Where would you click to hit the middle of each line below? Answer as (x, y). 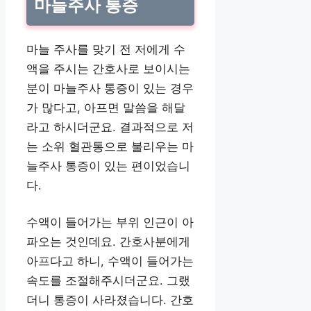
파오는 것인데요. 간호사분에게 (108, 241)
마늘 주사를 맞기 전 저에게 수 (106, 49)
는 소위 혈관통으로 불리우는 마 (110, 146)
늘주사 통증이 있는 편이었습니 (108, 166)
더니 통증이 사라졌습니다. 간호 (110, 300)
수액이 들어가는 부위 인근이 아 (110, 222)
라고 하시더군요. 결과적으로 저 (110, 127)
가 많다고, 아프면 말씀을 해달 (106, 107)
